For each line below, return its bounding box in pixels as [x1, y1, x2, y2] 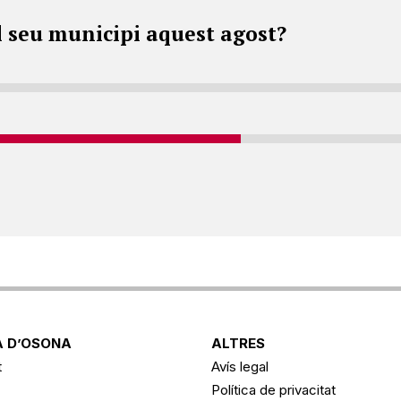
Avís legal [211, 357, 269, 375]
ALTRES [211, 334, 265, 352]
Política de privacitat [211, 380, 336, 398]
